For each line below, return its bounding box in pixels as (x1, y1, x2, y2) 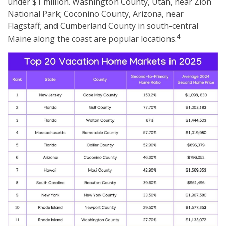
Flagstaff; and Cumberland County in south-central (8, 20, 198, 32)
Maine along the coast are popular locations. (8, 33, 177, 45)
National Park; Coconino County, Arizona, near (8, 8, 184, 20)
